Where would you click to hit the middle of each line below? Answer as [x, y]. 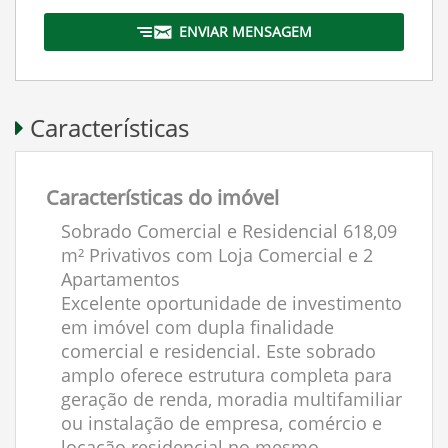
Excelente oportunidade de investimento [231, 303]
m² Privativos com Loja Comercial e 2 [217, 255]
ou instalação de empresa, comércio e [221, 423]
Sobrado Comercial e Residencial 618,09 [229, 231]
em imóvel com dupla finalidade [197, 327]
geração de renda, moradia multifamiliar [231, 399]
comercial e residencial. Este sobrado [218, 351]
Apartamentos [120, 279]
